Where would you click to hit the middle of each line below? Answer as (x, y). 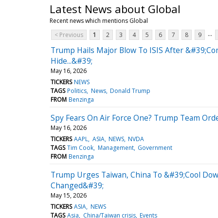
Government (155, 147)
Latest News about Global (115, 9)
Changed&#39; (77, 185)
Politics (77, 91)
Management (116, 147)
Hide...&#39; (72, 61)
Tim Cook (81, 147)
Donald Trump (130, 91)
